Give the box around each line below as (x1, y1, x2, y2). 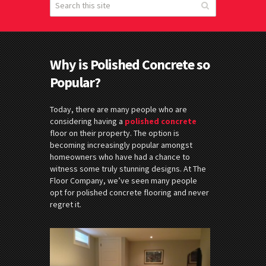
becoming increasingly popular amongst (50, 139, 192, 150)
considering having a (50, 115, 125, 126)
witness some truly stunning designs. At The (50, 163, 206, 174)
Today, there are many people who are (50, 103, 187, 115)
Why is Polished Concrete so (50, 55, 210, 74)
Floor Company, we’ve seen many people (50, 175, 197, 186)
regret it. (50, 198, 81, 210)
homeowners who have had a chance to (50, 151, 190, 162)
